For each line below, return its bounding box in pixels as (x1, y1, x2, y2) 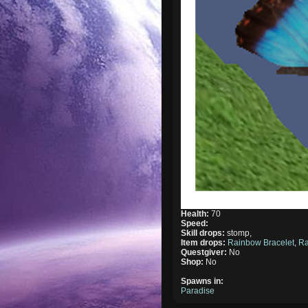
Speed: (181, 218, 209, 228)
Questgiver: (181, 247, 230, 257)
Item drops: (181, 237, 228, 247)
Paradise (181, 285, 215, 296)
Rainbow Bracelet (228, 237, 295, 247)
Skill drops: (181, 228, 228, 238)
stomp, (227, 228, 252, 238)
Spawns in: (181, 276, 224, 286)
